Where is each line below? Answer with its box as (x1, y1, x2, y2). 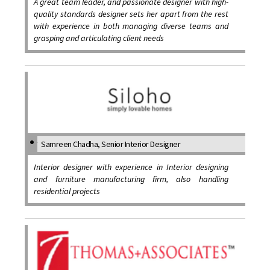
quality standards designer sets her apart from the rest (34, 8, 228, 20)
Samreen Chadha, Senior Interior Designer (41, 139, 181, 150)
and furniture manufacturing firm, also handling (34, 174, 228, 185)
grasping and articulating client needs (34, 33, 165, 44)
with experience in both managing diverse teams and (34, 20, 228, 32)
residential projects (34, 186, 101, 197)
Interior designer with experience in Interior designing (34, 162, 228, 173)
